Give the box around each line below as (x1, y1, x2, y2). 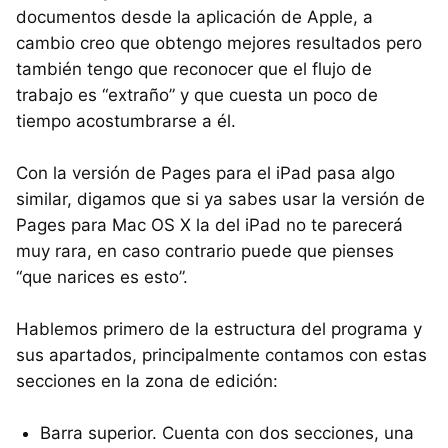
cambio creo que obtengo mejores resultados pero (16, 33, 422, 54)
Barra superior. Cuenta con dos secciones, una (40, 423, 414, 444)
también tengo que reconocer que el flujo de (16, 59, 372, 80)
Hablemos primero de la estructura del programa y (16, 319, 422, 340)
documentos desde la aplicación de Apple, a (16, 7, 373, 28)
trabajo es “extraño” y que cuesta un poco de (16, 85, 378, 106)
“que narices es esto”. (16, 267, 188, 288)
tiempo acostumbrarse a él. (16, 111, 236, 132)
